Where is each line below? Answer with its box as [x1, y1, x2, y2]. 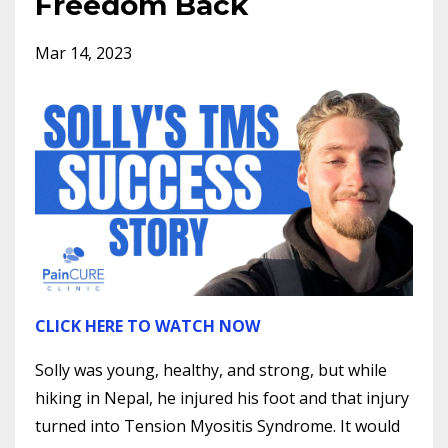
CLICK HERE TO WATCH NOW [35, 315, 260, 337]
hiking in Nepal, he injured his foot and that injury [35, 387, 409, 409]
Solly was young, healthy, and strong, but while [35, 359, 387, 381]
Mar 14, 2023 [35, 42, 132, 65]
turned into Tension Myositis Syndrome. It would [35, 415, 400, 437]
